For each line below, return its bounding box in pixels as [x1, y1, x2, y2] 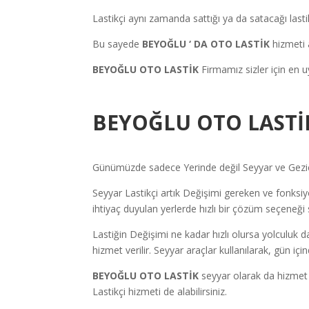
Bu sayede [92, 37, 143, 51]
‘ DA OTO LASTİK [186, 37, 273, 51]
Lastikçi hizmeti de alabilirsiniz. [92, 285, 233, 299]
